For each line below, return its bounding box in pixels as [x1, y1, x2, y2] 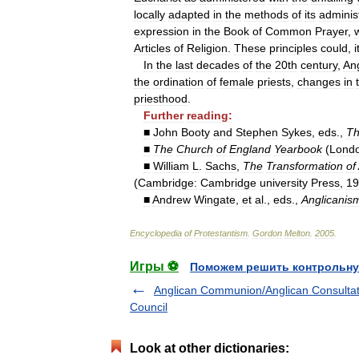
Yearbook [274, 143, 322, 155]
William [153, 159, 189, 172]
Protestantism [194, 228, 248, 238]
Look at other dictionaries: [130, 341, 289, 355]
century [301, 58, 337, 71]
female [220, 75, 254, 88]
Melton [284, 228, 310, 238]
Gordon [252, 228, 282, 238]
